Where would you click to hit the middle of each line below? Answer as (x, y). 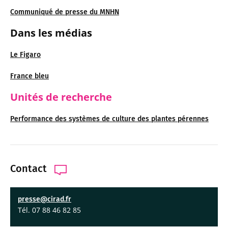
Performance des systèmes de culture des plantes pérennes (109, 119)
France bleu (30, 76)
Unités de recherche (61, 97)
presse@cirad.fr (45, 199)
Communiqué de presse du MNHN (65, 12)
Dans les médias (51, 33)
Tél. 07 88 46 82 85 (49, 210)
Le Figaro (25, 54)
